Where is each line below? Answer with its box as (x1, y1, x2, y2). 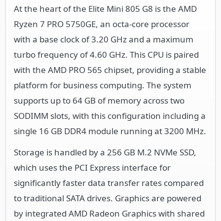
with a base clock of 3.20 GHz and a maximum (14, 33, 193, 45)
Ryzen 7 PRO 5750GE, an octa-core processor (14, 18, 189, 30)
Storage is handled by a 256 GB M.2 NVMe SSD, (14, 146, 196, 158)
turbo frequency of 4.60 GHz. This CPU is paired (14, 48, 199, 60)
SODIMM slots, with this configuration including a (14, 110, 206, 121)
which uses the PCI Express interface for (14, 161, 171, 173)
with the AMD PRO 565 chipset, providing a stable (14, 64, 206, 75)
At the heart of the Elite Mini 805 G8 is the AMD (14, 2, 197, 14)
